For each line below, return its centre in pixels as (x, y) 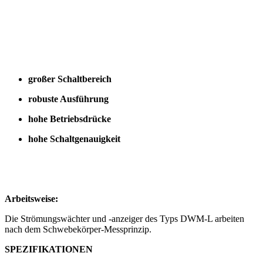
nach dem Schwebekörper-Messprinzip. (78, 229)
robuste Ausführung (68, 99)
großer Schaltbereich (70, 79)
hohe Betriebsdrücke (70, 119)
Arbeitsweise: (31, 199)
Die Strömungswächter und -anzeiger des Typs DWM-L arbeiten (124, 219)
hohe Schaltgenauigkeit (74, 139)
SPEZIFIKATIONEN (49, 249)
